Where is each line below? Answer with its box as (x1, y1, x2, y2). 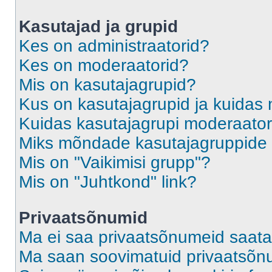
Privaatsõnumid (19, 208, 148, 227)
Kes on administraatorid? (19, 36, 209, 55)
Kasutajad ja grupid (19, 17, 178, 36)
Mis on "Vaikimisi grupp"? (19, 153, 211, 172)
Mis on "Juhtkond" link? (19, 172, 197, 191)
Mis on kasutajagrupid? (19, 75, 196, 94)
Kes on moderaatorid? (19, 56, 189, 75)
